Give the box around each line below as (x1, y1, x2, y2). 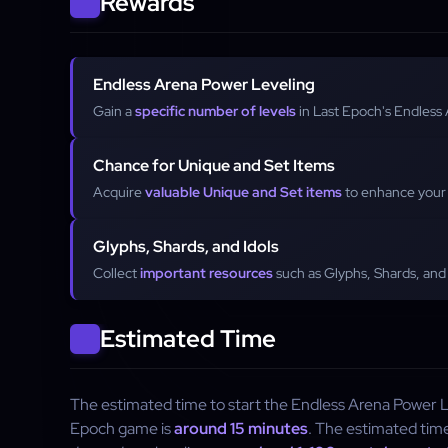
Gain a (93, 102, 135, 120)
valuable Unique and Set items (145, 183, 342, 201)
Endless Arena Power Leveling (93, 74, 315, 95)
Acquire (93, 183, 145, 201)
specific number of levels (135, 102, 296, 120)
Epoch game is (70, 418, 174, 439)
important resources (140, 264, 273, 282)
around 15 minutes (174, 418, 308, 439)
